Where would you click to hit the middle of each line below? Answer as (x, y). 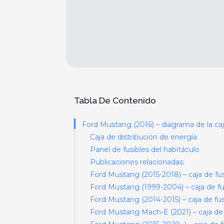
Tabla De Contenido (115, 100)
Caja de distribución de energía (143, 137)
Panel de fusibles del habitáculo (145, 149)
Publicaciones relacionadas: (137, 162)
